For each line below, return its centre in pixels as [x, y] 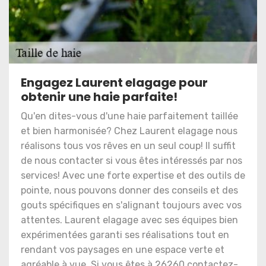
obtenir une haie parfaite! [99, 97]
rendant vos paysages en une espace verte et [123, 250]
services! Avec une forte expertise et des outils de [133, 175]
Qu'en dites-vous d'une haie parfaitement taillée [129, 116]
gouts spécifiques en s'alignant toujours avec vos [131, 205]
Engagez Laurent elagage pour [114, 83]
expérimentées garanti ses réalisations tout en [125, 235]
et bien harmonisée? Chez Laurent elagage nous [129, 131]
